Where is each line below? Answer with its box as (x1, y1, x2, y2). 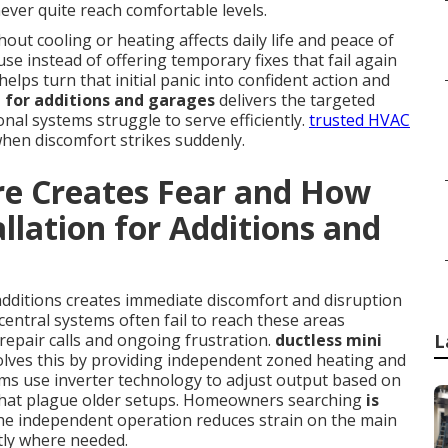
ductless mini (275, 329, 382, 351)
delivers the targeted (215, 89, 375, 111)
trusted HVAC (309, 109, 410, 131)
